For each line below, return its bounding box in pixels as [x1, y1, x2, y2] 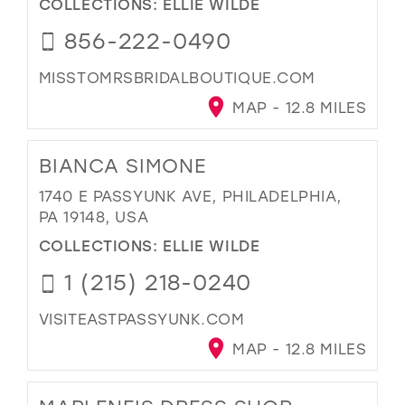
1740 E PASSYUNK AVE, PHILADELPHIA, [38, 185, 342, 205]
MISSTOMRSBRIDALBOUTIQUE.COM [38, 68, 316, 88]
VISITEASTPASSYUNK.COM [38, 309, 245, 329]
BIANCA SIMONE [38, 152, 206, 178]
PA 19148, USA [38, 206, 149, 226]
